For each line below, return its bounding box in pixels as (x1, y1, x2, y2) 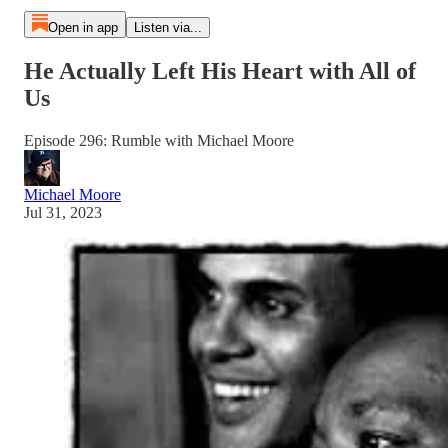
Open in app (47, 20, 118, 35)
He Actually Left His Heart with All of (24, 57, 416, 84)
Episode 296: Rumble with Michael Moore (24, 131, 294, 149)
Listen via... (133, 20, 202, 35)
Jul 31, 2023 (24, 203, 102, 221)
